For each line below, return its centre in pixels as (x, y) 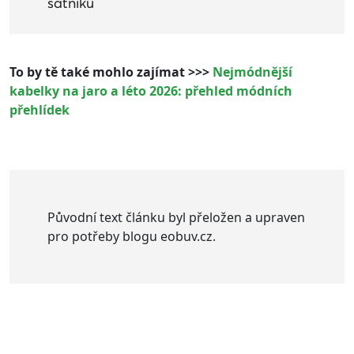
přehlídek (40, 110)
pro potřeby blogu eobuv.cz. (132, 237)
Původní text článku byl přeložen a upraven (176, 218)
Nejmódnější (252, 72)
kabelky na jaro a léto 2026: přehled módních (151, 91)
